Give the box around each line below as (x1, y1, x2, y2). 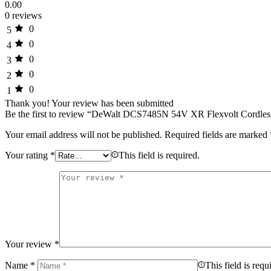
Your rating (5, 150, 50, 161)
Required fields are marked (165, 129, 270, 140)
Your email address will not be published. (5, 129, 162, 140)
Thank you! (5, 98, 50, 109)
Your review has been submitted (51, 98, 174, 109)
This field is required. (119, 150, 200, 161)
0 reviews (5, 10, 42, 21)
